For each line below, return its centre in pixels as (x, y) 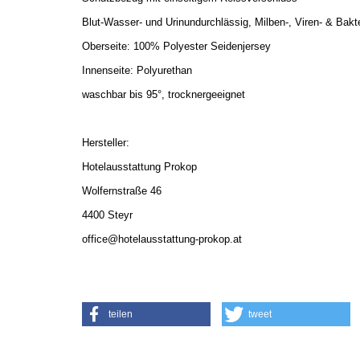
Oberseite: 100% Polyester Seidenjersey (176, 46)
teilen (121, 314)
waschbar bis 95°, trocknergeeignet (181, 94)
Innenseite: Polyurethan (137, 70)
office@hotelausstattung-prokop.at (162, 239)
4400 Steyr (107, 215)
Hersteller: (106, 143)
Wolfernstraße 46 (122, 191)
